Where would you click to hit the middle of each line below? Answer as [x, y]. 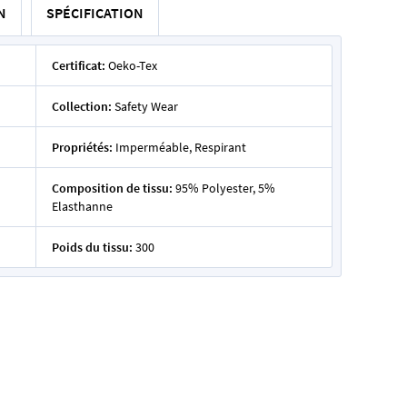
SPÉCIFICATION [95, 13]
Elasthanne [82, 206]
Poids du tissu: [92, 247]
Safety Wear [146, 106]
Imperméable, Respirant [180, 147]
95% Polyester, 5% [225, 188]
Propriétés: [82, 147]
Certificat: [78, 65]
